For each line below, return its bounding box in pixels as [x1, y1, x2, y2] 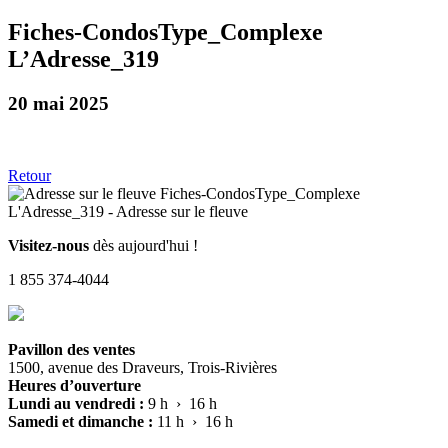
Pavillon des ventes [8, 341, 135, 359]
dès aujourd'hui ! [89, 237, 198, 255]
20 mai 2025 [8, 92, 109, 114]
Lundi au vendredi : [8, 395, 148, 413]
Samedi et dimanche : [8, 413, 157, 431]
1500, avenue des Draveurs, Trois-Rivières [8, 359, 277, 377]
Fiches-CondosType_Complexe [8, 18, 323, 45]
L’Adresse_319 [8, 45, 159, 72]
